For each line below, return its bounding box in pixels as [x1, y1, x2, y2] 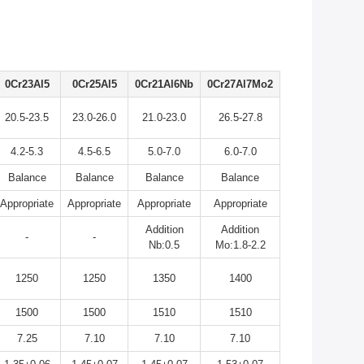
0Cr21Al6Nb [135, 78, 193, 90]
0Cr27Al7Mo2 [207, 78, 273, 90]
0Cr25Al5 [71, 78, 117, 90]
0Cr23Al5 [4, 78, 50, 90]
